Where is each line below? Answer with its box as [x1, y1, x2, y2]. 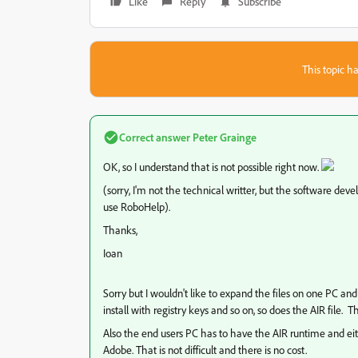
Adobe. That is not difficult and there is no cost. [103, 343, 307, 356]
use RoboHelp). [103, 200, 170, 213]
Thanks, [103, 223, 137, 237]
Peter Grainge [190, 130, 257, 144]
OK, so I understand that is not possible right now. [103, 160, 321, 173]
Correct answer [119, 130, 190, 144]
